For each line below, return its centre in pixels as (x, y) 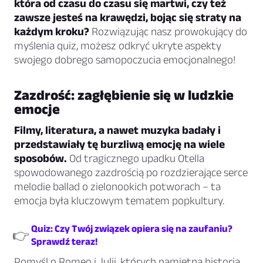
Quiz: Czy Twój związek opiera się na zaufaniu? (132, 229)
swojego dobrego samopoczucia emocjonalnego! (125, 60)
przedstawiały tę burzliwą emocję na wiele (119, 144)
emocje (37, 109)
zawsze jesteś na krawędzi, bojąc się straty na (128, 18)
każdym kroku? (52, 32)
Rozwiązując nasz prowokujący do (168, 32)
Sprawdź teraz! (64, 242)
